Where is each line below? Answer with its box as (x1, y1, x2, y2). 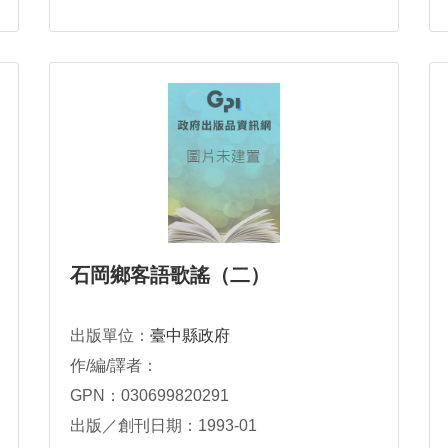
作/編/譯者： (70, 357, 158, 374)
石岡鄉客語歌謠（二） (70, 264, 270, 286)
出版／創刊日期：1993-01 (70, 417, 257, 434)
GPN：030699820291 (70, 387, 229, 404)
